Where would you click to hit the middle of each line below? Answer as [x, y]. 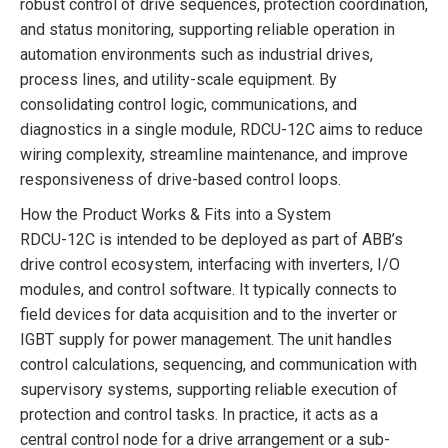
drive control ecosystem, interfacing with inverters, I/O [210, 264]
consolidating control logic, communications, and [188, 104]
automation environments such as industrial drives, [196, 54]
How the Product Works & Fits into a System [175, 214]
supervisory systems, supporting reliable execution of [209, 389]
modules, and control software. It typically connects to [208, 289]
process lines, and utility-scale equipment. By [178, 79]
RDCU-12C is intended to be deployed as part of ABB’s [211, 239]
